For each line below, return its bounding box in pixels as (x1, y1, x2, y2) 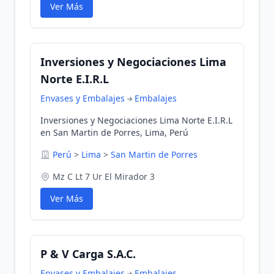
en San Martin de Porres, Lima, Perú (40, 127, 188, 138)
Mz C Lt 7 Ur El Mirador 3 (53, 171, 155, 182)
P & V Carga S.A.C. (40, 246, 136, 261)
